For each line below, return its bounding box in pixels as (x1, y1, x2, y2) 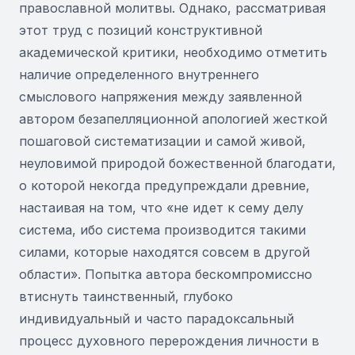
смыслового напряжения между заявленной (19, 89, 302, 105)
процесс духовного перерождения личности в (19, 333, 319, 349)
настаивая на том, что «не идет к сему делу (19, 200, 303, 216)
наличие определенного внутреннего (19, 67, 259, 82)
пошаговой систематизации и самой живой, (19, 133, 306, 149)
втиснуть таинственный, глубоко (19, 288, 233, 304)
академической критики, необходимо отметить (19, 44, 327, 60)
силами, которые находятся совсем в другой (19, 244, 310, 260)
